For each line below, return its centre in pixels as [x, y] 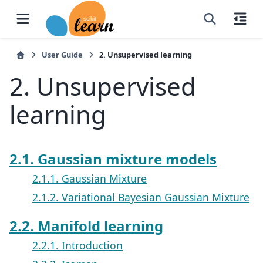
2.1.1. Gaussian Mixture [90, 178]
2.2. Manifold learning [86, 226]
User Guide [62, 55]
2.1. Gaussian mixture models [113, 159]
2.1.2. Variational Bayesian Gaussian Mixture [141, 197]
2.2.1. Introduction [77, 246]
